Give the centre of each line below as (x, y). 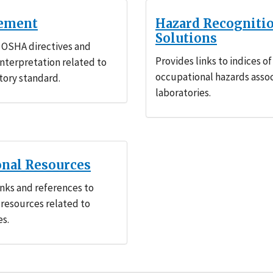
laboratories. (183, 93)
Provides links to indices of (213, 61)
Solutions (186, 38)
